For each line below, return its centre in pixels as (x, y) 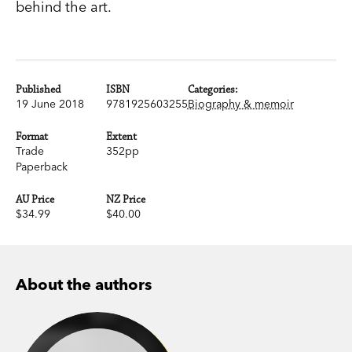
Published (38, 90)
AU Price (35, 200)
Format (32, 137)
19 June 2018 (50, 104)
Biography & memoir (240, 104)
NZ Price (125, 200)
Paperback (42, 167)
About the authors (84, 284)
